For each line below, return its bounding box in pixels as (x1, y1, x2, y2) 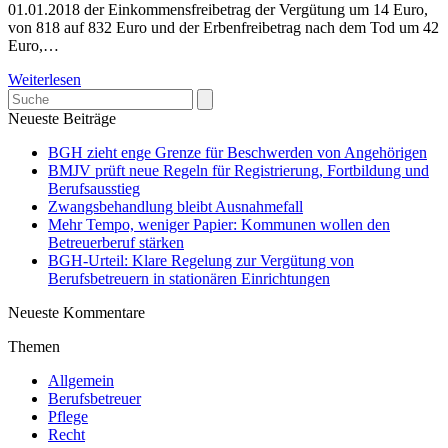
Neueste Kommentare (8, 304, 145, 322)
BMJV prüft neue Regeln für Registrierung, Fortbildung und (48, 162, 429, 180)
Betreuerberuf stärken (48, 234, 184, 252)
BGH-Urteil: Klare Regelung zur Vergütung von (48, 252, 354, 270)
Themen (8, 338, 60, 356)
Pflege (48, 408, 88, 426)
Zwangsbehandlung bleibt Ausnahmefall (48, 198, 303, 216)
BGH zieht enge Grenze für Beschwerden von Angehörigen (48, 144, 427, 162)
